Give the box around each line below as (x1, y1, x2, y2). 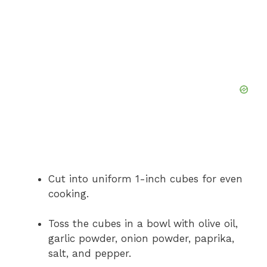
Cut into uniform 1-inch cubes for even (48, 172, 243, 185)
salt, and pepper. (48, 247, 131, 260)
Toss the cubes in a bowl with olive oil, (48, 218, 238, 230)
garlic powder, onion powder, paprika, (48, 232, 234, 245)
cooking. (48, 187, 89, 200)
